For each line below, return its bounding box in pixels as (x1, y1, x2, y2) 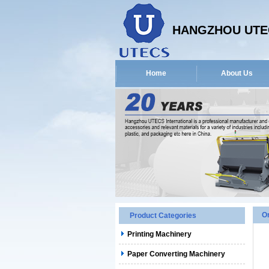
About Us (220, 69, 253, 77)
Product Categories (130, 211, 196, 220)
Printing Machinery (127, 230, 192, 238)
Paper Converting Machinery (127, 250, 225, 258)
